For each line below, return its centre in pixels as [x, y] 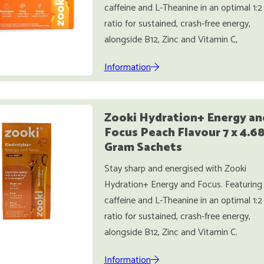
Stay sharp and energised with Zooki [175, 169]
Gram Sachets [143, 148]
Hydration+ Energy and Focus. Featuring [183, 185]
